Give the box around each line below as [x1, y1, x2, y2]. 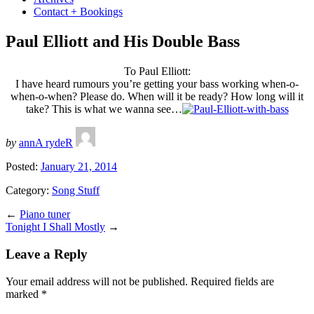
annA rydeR [19, 137, 73, 149]
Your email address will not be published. [6, 275, 188, 287]
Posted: [6, 161, 38, 173]
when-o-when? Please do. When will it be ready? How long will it [11, 90, 303, 103]
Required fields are [191, 275, 274, 287]
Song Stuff [52, 184, 100, 197]
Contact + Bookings [34, 6, 123, 18]
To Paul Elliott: [123, 65, 191, 78]
